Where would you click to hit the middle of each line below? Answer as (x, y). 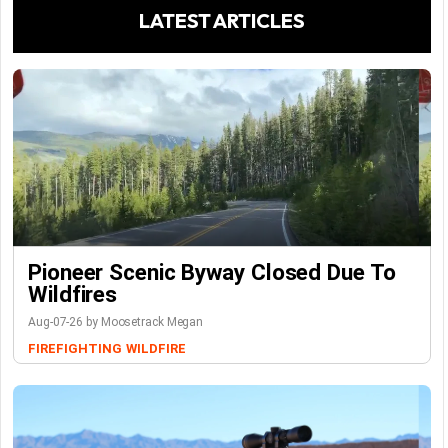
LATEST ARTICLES (222, 21)
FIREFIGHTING (75, 349)
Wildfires (73, 294)
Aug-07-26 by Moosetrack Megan (116, 322)
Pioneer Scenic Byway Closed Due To (212, 272)
